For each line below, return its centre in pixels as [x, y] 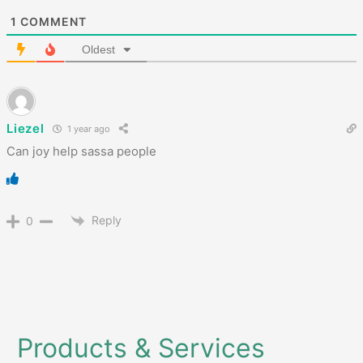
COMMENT [52, 21]
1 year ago [87, 129]
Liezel [26, 129]
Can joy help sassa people [82, 151]
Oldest [99, 49]
